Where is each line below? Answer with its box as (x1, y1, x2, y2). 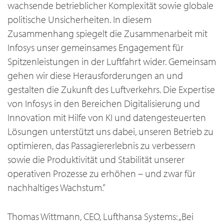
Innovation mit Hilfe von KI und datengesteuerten (7, 111, 206, 124)
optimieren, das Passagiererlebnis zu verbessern (7, 139, 195, 152)
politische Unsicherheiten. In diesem (7, 13, 151, 26)
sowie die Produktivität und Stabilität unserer (7, 153, 184, 166)
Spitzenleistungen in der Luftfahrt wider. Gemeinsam (7, 55, 216, 68)
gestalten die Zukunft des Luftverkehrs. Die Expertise (7, 83, 215, 96)
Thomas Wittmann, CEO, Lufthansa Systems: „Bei (7, 210, 193, 223)
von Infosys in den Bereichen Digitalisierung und (7, 97, 200, 110)
